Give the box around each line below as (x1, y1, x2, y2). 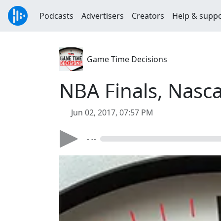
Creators (132, 10, 164, 21)
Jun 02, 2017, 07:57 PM (71, 107, 153, 118)
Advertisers (81, 10, 124, 21)
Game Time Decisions (87, 54, 167, 65)
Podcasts (39, 10, 74, 21)
